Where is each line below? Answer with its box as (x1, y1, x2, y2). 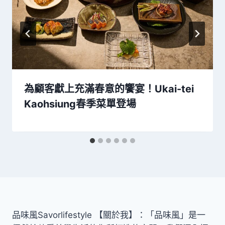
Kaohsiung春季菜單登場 (24, 98, 136, 110)
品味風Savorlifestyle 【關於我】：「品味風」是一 (12, 209, 205, 220)
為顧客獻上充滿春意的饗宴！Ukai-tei (24, 83, 194, 95)
